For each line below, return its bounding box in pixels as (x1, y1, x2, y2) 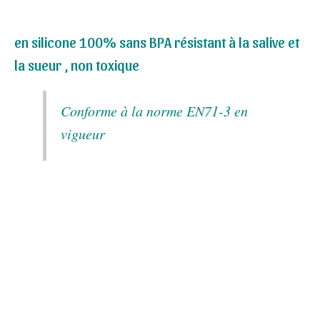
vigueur (61, 124, 105, 143)
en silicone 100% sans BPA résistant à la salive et (14, 34, 299, 51)
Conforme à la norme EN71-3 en (61, 101, 248, 120)
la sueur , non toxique (14, 56, 139, 74)
